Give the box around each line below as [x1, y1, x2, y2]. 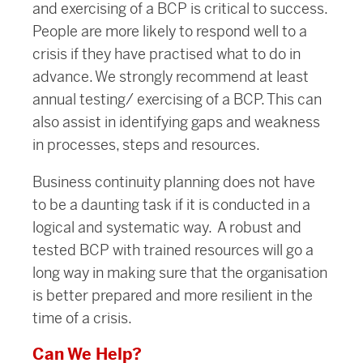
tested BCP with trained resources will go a [32, 241, 314, 260]
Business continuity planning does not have [32, 173, 315, 192]
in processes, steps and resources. [32, 135, 260, 155]
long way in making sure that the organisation [32, 263, 327, 283]
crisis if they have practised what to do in [32, 45, 301, 64]
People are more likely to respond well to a [32, 22, 307, 41]
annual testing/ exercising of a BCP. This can [32, 90, 322, 109]
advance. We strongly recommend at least [32, 67, 309, 87]
